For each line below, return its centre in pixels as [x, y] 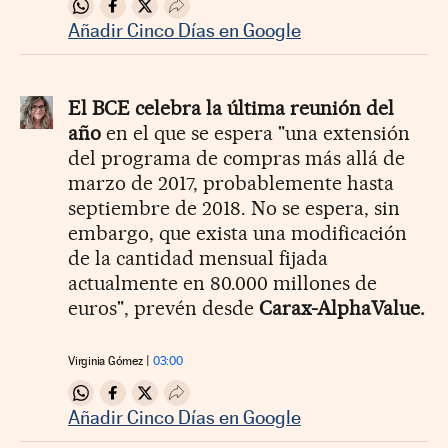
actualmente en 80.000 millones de [222, 283]
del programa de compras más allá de [236, 158]
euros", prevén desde [163, 308]
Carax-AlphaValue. [342, 308]
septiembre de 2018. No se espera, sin [234, 208]
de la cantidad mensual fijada [198, 258]
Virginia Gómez [105, 361]
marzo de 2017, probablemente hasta [231, 183]
